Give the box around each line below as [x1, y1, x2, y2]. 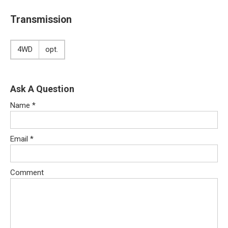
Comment [10, 168, 44, 178]
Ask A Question [10, 83, 74, 95]
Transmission [10, 13, 72, 25]
